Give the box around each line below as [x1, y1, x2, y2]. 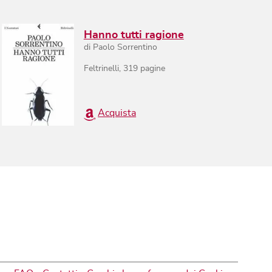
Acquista [98, 107, 137, 118]
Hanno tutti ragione [83, 29, 184, 41]
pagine [137, 64, 165, 73]
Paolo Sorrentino [92, 42, 157, 52]
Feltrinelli [83, 64, 119, 73]
